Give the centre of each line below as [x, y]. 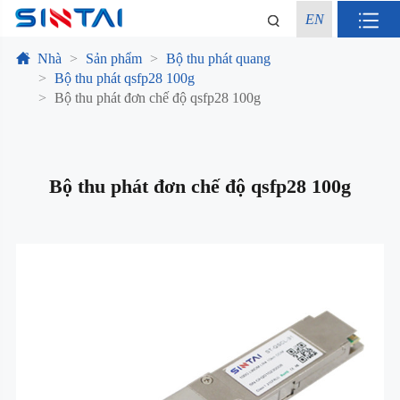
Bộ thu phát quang [218, 58]
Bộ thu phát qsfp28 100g [124, 78]
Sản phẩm [113, 58]
